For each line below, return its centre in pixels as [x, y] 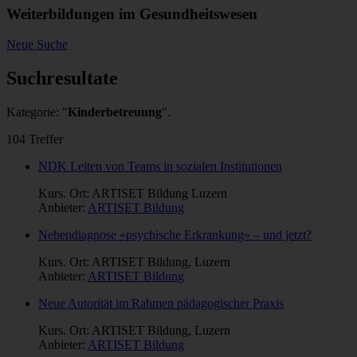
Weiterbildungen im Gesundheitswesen [132, 14]
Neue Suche [37, 45]
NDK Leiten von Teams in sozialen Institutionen [160, 167]
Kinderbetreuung [115, 112]
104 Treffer [35, 139]
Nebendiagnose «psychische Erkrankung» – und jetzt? [175, 235]
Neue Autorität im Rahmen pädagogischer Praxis [161, 304]
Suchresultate [62, 78]
